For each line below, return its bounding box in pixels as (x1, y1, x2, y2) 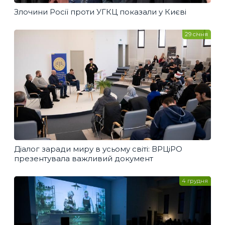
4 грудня (182, 177, 208, 185)
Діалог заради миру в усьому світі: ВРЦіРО (14, 144, 182, 154)
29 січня (185, 31, 208, 38)
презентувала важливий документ (14, 153, 153, 163)
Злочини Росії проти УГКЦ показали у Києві (14, 7, 186, 17)
